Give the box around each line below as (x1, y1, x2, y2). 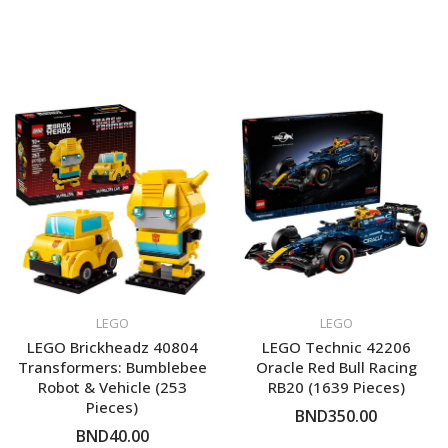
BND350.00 (295, 405, 377, 428)
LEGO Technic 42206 (261, 337, 411, 358)
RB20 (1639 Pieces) (267, 377, 405, 398)
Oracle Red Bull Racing (255, 357, 417, 378)
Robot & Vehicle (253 (37, 377, 187, 398)
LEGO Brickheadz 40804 (26, 337, 198, 358)
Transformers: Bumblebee (17, 357, 207, 378)
